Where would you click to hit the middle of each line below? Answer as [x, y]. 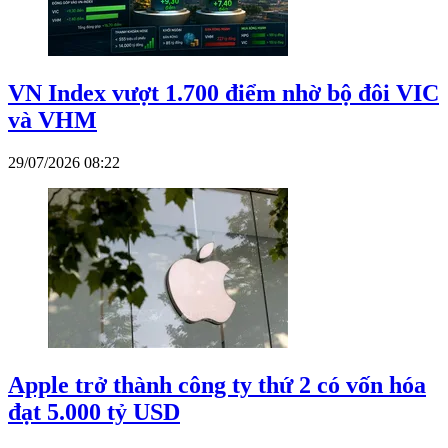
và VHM [52, 120]
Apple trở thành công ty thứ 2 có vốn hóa [217, 385]
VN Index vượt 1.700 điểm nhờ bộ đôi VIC [223, 93]
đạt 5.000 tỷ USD [94, 412]
